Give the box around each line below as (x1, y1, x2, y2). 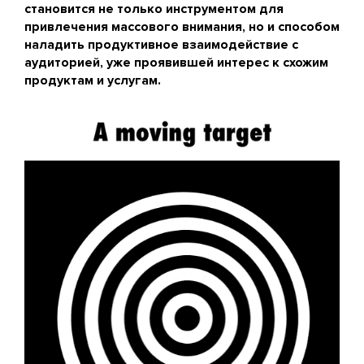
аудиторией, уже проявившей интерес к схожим (24, 54, 328, 71)
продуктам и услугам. (24, 72, 161, 89)
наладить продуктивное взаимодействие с (24, 37, 298, 53)
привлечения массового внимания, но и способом (24, 19, 340, 35)
